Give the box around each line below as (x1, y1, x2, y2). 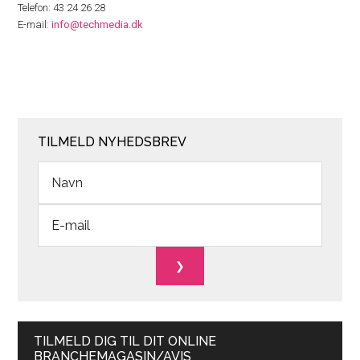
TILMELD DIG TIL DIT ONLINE (34, 333, 217, 349)
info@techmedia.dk (51, 18, 144, 31)
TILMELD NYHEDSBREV (38, 134, 187, 149)
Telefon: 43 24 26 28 (18, 2, 106, 14)
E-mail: (18, 18, 52, 31)
